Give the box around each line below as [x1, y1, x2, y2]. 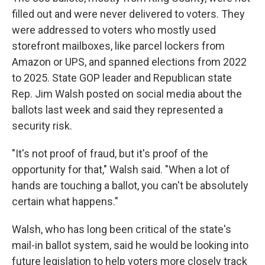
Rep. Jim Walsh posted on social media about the [12, 88, 242, 101]
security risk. [12, 119, 72, 132]
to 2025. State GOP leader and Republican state [12, 72, 232, 85]
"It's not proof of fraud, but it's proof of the [12, 147, 208, 160]
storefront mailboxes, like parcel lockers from [12, 40, 225, 53]
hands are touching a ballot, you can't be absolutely [12, 179, 248, 192]
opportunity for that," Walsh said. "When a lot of [12, 163, 230, 176]
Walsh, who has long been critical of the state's [12, 223, 231, 236]
